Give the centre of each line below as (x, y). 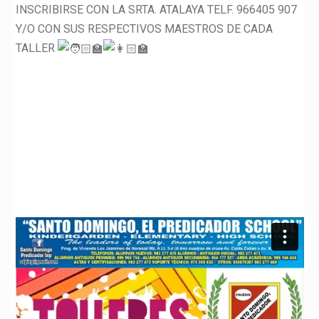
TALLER (36, 48)
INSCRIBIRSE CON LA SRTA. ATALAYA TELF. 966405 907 (156, 9)
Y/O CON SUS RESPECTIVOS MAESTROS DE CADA (144, 28)
